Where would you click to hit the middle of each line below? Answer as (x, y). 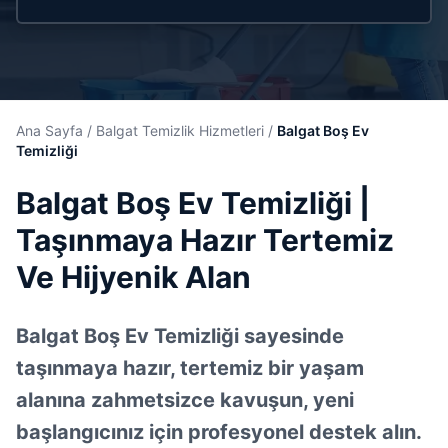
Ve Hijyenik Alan (133, 277)
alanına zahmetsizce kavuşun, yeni (185, 400)
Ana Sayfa (49, 130)
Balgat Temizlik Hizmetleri (180, 130)
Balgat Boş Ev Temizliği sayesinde (180, 336)
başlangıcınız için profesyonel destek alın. (219, 432)
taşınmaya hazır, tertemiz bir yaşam (190, 368)
